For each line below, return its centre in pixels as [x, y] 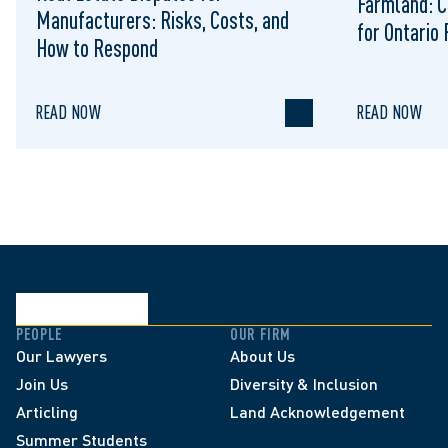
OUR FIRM [261, 334]
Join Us [42, 383]
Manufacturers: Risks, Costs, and [162, 20]
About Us [262, 355]
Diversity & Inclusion [304, 383]
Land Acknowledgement [317, 411]
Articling [47, 411]
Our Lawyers [61, 355]
